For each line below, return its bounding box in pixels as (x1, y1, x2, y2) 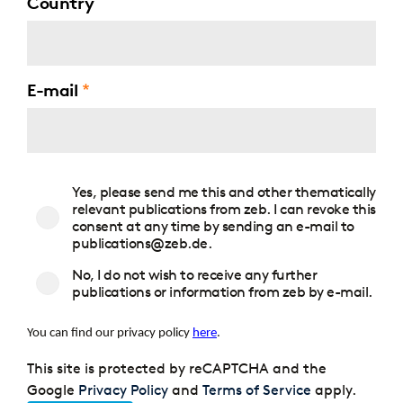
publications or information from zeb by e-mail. (72, 282, 372, 300)
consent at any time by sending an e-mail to (72, 217, 354, 235)
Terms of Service (202, 381, 311, 399)
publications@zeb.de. (72, 234, 211, 252)
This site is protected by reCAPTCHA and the (27, 360, 327, 378)
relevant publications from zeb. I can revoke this (72, 200, 376, 218)
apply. (311, 381, 356, 399)
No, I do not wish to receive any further (72, 265, 317, 283)
